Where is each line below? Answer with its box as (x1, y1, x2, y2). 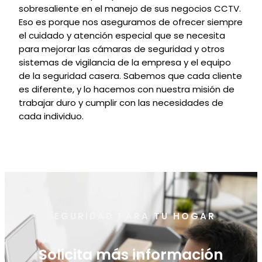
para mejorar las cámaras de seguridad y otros (19, 43, 225, 55)
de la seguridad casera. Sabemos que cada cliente (19, 70, 242, 82)
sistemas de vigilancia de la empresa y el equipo (19, 56, 231, 68)
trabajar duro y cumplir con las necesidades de (19, 96, 223, 109)
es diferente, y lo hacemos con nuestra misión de (19, 83, 235, 95)
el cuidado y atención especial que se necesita (19, 29, 225, 42)
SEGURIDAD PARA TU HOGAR (46, 210, 216, 222)
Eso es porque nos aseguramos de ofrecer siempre (19, 16, 243, 28)
